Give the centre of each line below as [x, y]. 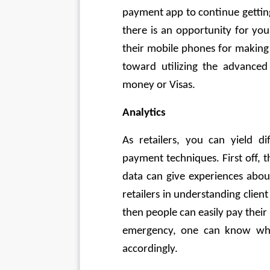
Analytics [144, 113]
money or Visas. [160, 85]
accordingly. [151, 249]
